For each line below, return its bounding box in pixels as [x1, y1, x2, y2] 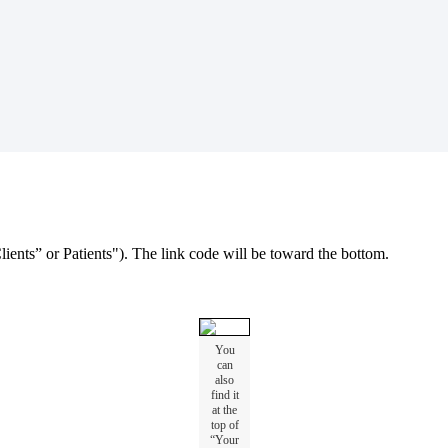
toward [270, 245, 314, 263]
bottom [341, 245, 385, 263]
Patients [63, 245, 112, 263]
